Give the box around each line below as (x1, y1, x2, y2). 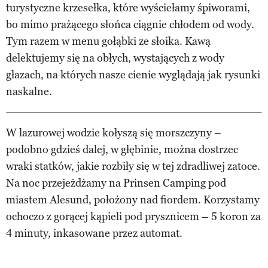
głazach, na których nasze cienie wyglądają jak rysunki (6, 68, 260, 81)
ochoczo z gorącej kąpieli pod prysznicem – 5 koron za (6, 209, 261, 223)
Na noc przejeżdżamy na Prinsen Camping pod (6, 176, 226, 190)
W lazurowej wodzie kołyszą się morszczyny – (6, 126, 221, 139)
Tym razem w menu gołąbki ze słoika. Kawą (6, 34, 211, 48)
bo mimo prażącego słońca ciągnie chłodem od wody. (6, 17, 254, 31)
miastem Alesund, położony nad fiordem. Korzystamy (6, 193, 260, 206)
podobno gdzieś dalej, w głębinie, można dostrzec (6, 142, 238, 156)
